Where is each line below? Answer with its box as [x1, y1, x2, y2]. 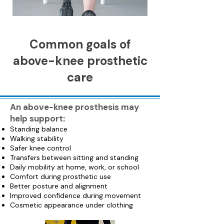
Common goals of [29, 36, 131, 52]
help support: [10, 113, 65, 124]
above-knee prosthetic [12, 53, 147, 68]
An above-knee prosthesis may [10, 101, 139, 112]
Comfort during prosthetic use [10, 172, 111, 181]
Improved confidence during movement [10, 191, 141, 200]
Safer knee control [10, 143, 71, 152]
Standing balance [10, 124, 67, 133]
